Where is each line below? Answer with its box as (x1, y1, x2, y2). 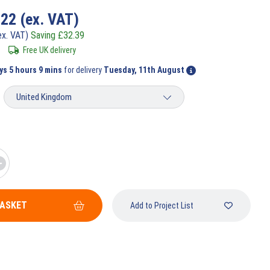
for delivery (64, 65, 104, 75)
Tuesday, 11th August (104, 65, 184, 75)
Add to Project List (130, 201, 193, 210)
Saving (31, 30, 58, 41)
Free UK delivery (22, 45, 76, 55)
